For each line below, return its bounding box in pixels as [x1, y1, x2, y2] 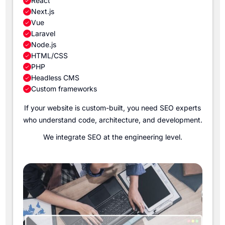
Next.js [31, 7, 54, 16]
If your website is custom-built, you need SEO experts [24, 103, 201, 112]
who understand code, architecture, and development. [23, 116, 202, 124]
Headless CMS [31, 73, 79, 82]
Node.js [31, 40, 56, 49]
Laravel [31, 29, 55, 38]
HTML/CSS [31, 51, 68, 60]
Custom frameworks [31, 84, 97, 93]
